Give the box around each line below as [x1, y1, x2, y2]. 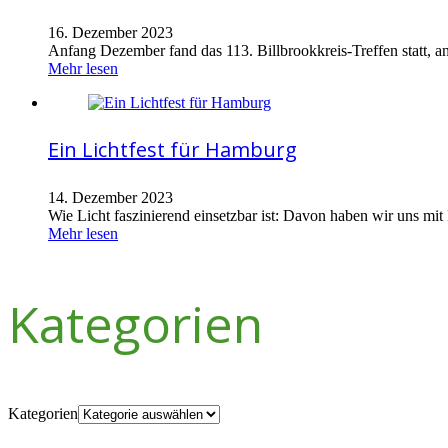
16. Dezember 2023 [48, 23, 173, 41]
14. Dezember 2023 [48, 188, 173, 206]
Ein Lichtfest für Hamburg [48, 136, 297, 164]
